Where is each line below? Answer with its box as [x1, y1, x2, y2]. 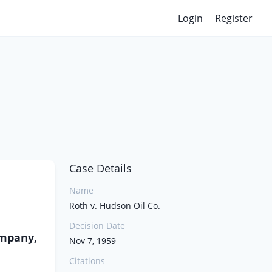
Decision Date [69, 220, 125, 231]
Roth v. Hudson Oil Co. [69, 200, 160, 211]
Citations [69, 255, 105, 267]
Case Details [69, 161, 132, 175]
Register [215, 12, 253, 25]
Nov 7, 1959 [69, 235, 116, 246]
